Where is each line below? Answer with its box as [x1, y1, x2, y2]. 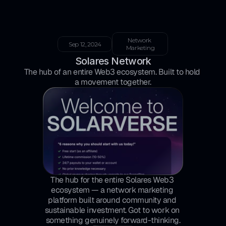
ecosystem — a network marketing [51, 185, 174, 195]
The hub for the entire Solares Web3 [50, 175, 174, 185]
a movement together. [75, 77, 151, 87]
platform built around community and [48, 195, 177, 205]
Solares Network [75, 55, 151, 67]
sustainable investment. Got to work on [44, 205, 180, 215]
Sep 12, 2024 [69, 40, 101, 48]
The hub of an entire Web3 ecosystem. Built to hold [24, 67, 200, 77]
